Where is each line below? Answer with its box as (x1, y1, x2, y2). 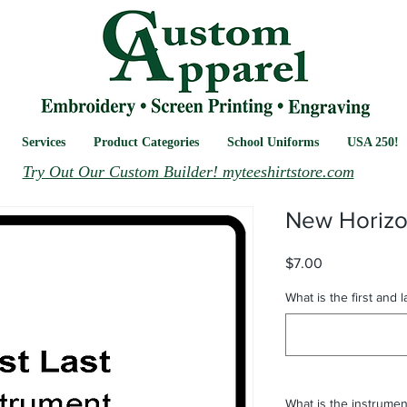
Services (22, 135, 65, 150)
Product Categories (94, 135, 199, 150)
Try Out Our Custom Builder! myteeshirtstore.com (22, 163, 354, 182)
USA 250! (347, 135, 399, 150)
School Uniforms (227, 135, 319, 150)
